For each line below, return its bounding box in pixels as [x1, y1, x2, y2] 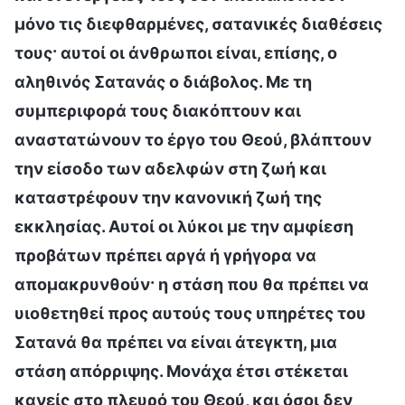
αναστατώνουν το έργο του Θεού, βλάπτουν [14, 129, 372, 149]
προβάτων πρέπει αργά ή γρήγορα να [14, 245, 316, 265]
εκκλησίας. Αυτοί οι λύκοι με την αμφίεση [14, 216, 353, 236]
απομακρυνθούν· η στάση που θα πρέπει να [14, 274, 369, 294]
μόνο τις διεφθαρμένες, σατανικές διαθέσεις [14, 14, 382, 33]
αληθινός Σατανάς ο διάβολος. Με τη [14, 71, 312, 91]
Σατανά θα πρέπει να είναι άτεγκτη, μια [14, 332, 337, 352]
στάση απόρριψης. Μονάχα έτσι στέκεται [14, 361, 348, 381]
